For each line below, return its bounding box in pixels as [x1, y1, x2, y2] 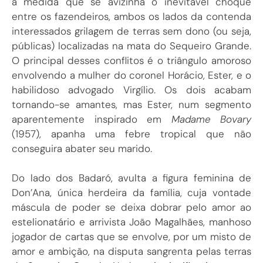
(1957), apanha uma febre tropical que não [12, 127, 251, 140]
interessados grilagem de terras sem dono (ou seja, [12, 24, 251, 38]
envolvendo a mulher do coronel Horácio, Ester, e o [12, 68, 251, 82]
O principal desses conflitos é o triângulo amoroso [12, 53, 251, 67]
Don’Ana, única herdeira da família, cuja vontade [12, 186, 251, 200]
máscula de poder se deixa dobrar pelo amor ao [12, 201, 251, 214]
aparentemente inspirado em [12, 112, 171, 126]
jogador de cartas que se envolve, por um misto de [12, 230, 251, 244]
